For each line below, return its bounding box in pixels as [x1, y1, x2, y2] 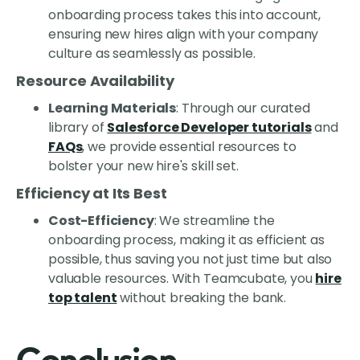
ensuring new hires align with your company [48, 25, 319, 44]
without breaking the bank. [117, 288, 287, 308]
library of [48, 118, 108, 137]
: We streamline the [153, 211, 275, 231]
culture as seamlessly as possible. [48, 44, 256, 63]
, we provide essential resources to [82, 137, 297, 157]
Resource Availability [16, 71, 174, 92]
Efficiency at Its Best [16, 183, 167, 204]
